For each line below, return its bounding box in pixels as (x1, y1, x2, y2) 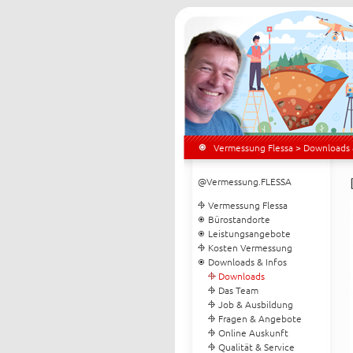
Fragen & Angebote (217, 312, 302, 325)
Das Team (217, 284, 258, 296)
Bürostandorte (207, 213, 270, 225)
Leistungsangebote (207, 227, 291, 240)
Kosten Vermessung (207, 241, 292, 254)
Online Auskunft (217, 326, 288, 339)
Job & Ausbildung (217, 298, 293, 310)
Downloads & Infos (207, 255, 287, 268)
